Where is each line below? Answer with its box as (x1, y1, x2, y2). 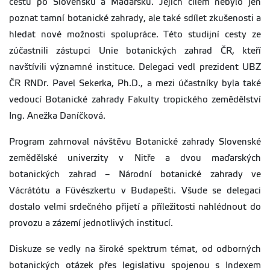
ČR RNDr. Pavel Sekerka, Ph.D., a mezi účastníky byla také (9, 78, 261, 89)
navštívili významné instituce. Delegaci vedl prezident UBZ (9, 62, 261, 72)
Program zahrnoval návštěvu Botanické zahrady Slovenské (9, 137, 261, 147)
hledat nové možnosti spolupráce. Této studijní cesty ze (9, 30, 261, 40)
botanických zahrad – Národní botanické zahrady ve (9, 169, 261, 180)
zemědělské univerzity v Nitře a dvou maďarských (9, 153, 261, 163)
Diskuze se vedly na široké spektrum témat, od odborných (9, 244, 261, 254)
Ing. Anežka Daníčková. (9, 111, 105, 121)
